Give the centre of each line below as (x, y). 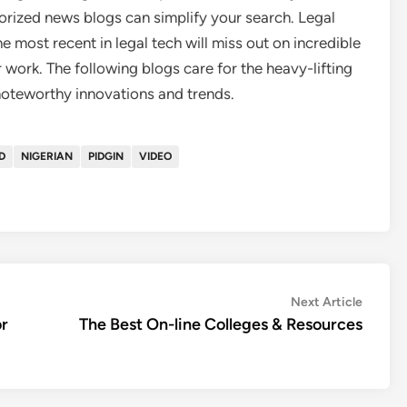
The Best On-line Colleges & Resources (221, 324)
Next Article (327, 302)
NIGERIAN (47, 156)
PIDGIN (106, 156)
